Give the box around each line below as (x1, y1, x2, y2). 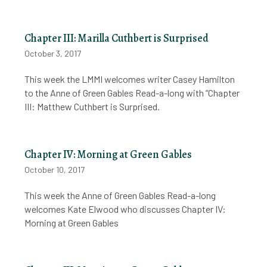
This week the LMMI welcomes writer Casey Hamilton (24, 73, 235, 85)
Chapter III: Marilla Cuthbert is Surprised (24, 30, 209, 45)
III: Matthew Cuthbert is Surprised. (24, 100, 160, 112)
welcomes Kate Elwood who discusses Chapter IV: (24, 203, 226, 215)
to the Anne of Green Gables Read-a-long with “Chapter (24, 86, 240, 98)
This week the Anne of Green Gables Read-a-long (24, 189, 216, 201)
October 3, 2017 (24, 48, 82, 58)
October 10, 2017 (24, 164, 85, 175)
